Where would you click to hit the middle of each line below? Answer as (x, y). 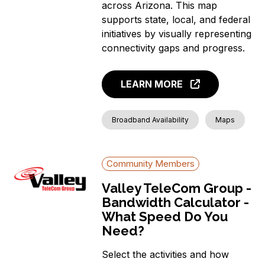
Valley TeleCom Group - (177, 188)
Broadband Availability (151, 119)
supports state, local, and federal (176, 19)
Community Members (151, 163)
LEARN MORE (152, 84)
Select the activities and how (166, 254)
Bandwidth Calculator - (176, 202)
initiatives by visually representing (177, 33)
